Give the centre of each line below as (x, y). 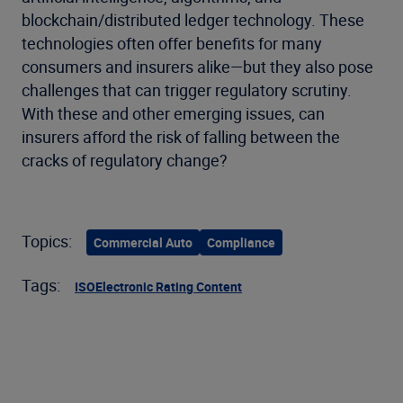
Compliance (241, 242)
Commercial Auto (143, 242)
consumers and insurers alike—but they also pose (197, 66)
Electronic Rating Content (169, 286)
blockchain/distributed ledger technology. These (193, 19)
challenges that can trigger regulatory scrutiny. (187, 90)
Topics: (47, 241)
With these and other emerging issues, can (173, 113)
